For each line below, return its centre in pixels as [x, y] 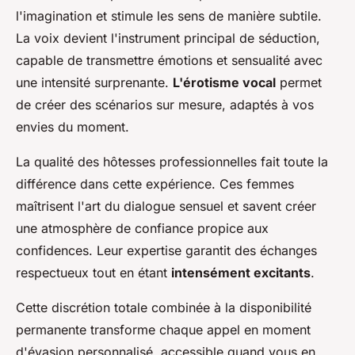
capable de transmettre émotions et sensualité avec [169, 60]
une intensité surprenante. [94, 82]
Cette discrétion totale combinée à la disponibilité [164, 307]
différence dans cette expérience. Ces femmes [155, 183]
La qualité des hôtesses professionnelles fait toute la [172, 161]
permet [299, 82]
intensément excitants [241, 272]
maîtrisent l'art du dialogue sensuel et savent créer [166, 206]
